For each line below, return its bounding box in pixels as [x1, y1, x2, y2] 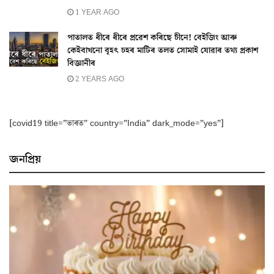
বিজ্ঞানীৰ [67, 57, 95, 70]
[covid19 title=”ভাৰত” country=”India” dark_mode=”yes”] [9, 117, 224, 130]
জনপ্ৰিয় [9, 151, 41, 167]
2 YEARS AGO [73, 73, 124, 84]
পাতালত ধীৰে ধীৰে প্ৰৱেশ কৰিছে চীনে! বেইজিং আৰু [67, 31, 237, 44]
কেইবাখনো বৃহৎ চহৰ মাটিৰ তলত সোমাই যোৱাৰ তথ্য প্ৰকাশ [67, 44, 258, 57]
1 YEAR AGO [73, 7, 119, 18]
